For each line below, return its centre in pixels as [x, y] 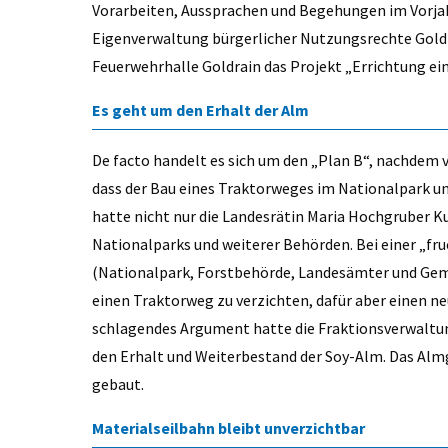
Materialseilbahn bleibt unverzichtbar [228, 427]
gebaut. [119, 383]
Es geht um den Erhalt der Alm [200, 109]
